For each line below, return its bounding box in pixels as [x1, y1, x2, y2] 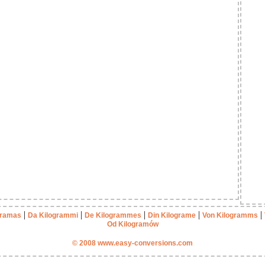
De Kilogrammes [85, 211, 141, 220]
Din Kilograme [148, 211, 196, 220]
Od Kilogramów [106, 220, 159, 229]
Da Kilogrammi [28, 211, 78, 220]
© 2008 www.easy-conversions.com [72, 239, 193, 248]
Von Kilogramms [202, 211, 258, 220]
